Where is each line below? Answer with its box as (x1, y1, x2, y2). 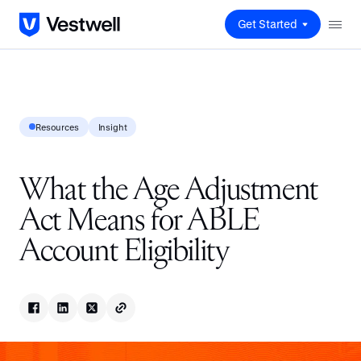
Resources (35, 122, 79, 132)
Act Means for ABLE (19, 205, 260, 238)
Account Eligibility (19, 236, 230, 268)
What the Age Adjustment (19, 175, 318, 207)
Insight (98, 122, 127, 132)
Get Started (237, 17, 297, 31)
